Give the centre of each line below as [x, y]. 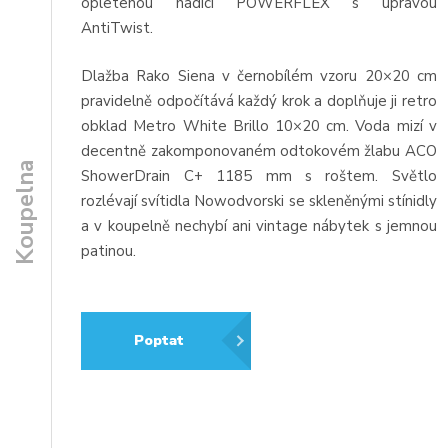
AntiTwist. [117, 28]
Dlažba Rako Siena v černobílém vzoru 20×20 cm [259, 75]
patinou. [109, 250]
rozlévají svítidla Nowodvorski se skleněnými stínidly [259, 200]
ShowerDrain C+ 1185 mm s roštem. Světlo [259, 175]
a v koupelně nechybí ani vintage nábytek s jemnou [259, 225]
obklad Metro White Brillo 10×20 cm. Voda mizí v [259, 125]
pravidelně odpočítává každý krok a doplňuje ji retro [259, 100]
